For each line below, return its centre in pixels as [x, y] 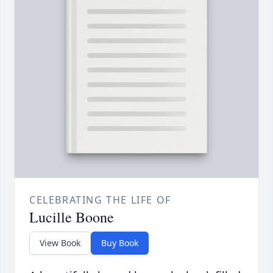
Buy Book [120, 243]
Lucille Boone [72, 217]
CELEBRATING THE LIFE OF [100, 200]
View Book [60, 243]
